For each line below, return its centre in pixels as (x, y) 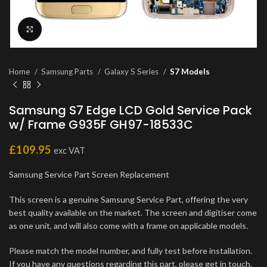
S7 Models (190, 71)
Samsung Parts (68, 71)
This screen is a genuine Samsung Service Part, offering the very (128, 199)
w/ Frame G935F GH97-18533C (101, 124)
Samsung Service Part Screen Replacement (89, 174)
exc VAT (69, 150)
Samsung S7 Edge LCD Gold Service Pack (131, 110)
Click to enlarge (72, 29)
